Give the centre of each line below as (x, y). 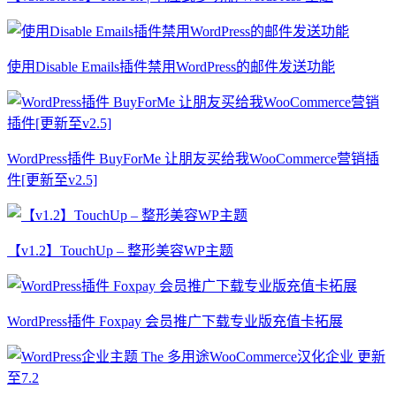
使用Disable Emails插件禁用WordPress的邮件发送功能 (171, 67)
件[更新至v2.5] (52, 180)
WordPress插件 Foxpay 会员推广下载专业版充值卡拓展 (175, 322)
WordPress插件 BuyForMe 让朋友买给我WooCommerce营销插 (193, 159)
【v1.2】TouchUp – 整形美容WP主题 (120, 251)
